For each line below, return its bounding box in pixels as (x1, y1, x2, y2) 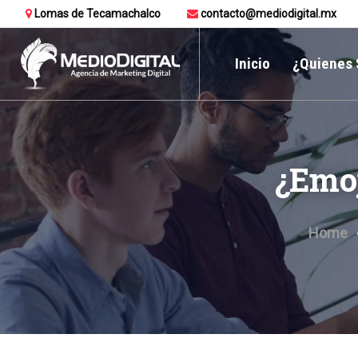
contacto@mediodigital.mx (198, 7, 336, 20)
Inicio (234, 54, 270, 73)
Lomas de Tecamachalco (32, 7, 161, 20)
